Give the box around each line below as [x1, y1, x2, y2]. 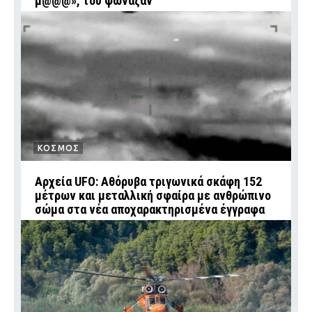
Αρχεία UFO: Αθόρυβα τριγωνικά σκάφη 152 [35, 173, 262, 189]
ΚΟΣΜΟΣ [38, 143, 80, 153]
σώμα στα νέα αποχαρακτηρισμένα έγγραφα [35, 201, 265, 217]
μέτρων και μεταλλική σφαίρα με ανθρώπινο [35, 187, 271, 203]
